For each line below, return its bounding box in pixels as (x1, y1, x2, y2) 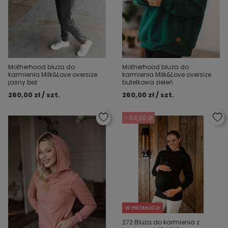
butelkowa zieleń (122, 77, 173, 87)
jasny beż (8, 77, 37, 87)
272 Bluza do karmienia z (122, 217, 199, 226)
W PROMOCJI (125, 204, 160, 212)
